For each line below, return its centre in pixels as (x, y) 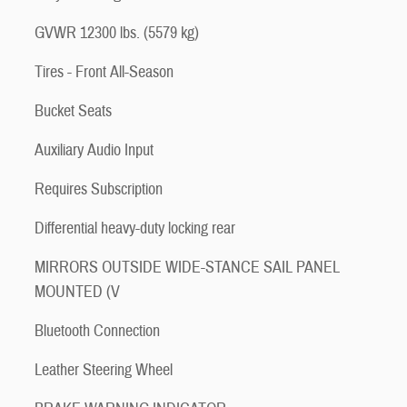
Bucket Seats (73, 111)
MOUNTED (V (77, 292)
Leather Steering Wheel (104, 370)
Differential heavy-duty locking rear (135, 228)
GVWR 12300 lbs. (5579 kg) (117, 33)
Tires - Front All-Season (104, 72)
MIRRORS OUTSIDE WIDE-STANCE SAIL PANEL (187, 268)
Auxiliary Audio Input (94, 150)
